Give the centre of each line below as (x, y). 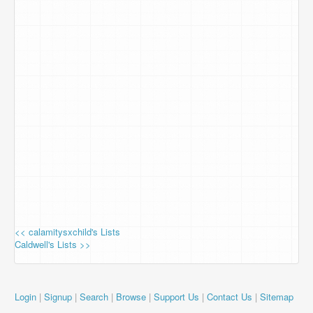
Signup (58, 297)
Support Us (176, 297)
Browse (131, 297)
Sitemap (277, 297)
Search (94, 297)
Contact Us (230, 297)
